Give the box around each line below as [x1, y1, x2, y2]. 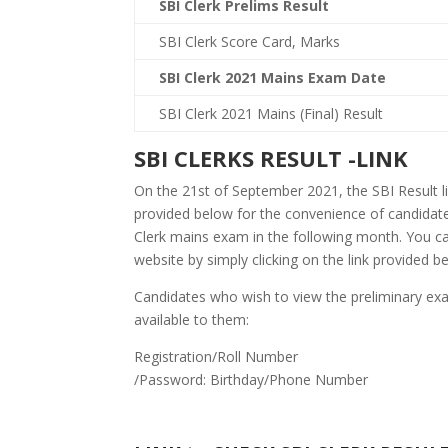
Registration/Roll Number [134, 347, 299, 366]
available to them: [134, 310, 250, 329]
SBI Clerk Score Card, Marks [159, 32, 341, 51]
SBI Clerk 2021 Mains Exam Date [159, 68, 387, 87]
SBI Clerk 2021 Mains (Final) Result [159, 104, 384, 123]
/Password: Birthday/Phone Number [134, 370, 369, 389]
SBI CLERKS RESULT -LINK [134, 143, 415, 173]
